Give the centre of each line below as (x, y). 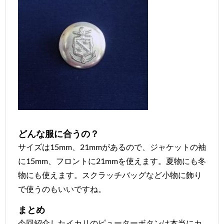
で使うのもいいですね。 (62, 189)
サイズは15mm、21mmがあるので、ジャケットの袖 (112, 147)
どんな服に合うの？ (58, 133)
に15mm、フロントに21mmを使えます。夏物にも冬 (112, 161)
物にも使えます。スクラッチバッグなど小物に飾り (110, 175)
